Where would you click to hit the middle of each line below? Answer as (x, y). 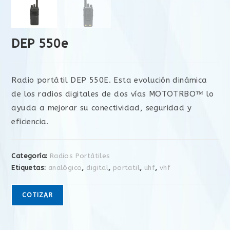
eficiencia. (30, 121)
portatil (126, 167)
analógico (65, 167)
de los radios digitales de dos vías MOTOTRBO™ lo (113, 94)
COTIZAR (37, 195)
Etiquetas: (30, 167)
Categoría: (31, 156)
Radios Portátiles (80, 156)
